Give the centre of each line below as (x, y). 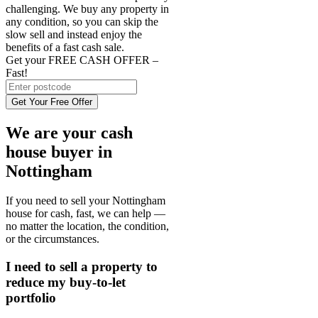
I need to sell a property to (82, 267)
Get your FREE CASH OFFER (79, 60)
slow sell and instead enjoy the (74, 34)
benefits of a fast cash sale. (65, 47)
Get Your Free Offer (52, 102)
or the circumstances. (53, 239)
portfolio (31, 298)
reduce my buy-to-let (66, 283)
